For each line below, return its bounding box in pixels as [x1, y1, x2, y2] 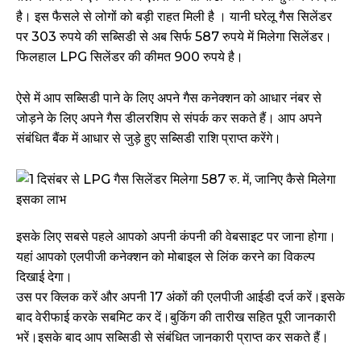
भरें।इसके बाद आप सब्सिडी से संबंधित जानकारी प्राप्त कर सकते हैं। [16, 330, 329, 346]
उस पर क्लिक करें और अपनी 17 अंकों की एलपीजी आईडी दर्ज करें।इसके [16, 289, 345, 305]
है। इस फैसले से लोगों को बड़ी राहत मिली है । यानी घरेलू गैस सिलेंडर [16, 9, 332, 25]
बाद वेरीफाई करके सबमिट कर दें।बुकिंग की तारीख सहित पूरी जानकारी [16, 309, 336, 326]
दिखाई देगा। [16, 269, 73, 285]
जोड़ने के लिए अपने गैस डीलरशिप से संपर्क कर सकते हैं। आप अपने [16, 110, 322, 127]
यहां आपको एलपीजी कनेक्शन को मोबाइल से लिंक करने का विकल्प [16, 249, 315, 265]
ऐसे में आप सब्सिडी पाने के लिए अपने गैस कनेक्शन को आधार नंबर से [16, 90, 322, 106]
